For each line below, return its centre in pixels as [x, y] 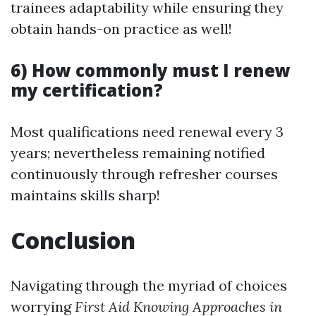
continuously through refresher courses [144, 174]
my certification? [87, 90]
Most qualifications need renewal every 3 [147, 132]
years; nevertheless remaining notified [138, 153]
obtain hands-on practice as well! [121, 29]
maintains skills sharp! [85, 195]
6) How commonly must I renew [151, 70]
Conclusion [73, 240]
